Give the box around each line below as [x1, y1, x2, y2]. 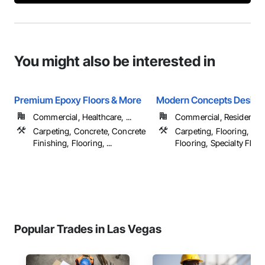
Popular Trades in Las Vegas [14, 222, 161, 236]
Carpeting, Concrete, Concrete [33, 126, 146, 136]
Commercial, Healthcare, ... [33, 112, 132, 122]
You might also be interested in [14, 53, 215, 70]
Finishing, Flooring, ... [33, 138, 112, 148]
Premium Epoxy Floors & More [14, 94, 141, 106]
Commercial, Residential [175, 112, 264, 122]
